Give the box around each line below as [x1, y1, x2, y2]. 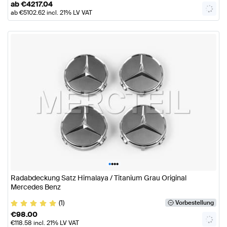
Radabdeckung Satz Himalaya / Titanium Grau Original [11, 173, 186, 183]
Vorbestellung [175, 199, 214, 207]
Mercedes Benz [11, 182, 61, 192]
